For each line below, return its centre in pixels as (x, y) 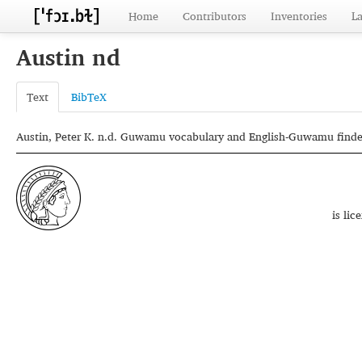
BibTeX (89, 97)
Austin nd (68, 57)
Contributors (215, 16)
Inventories (299, 16)
